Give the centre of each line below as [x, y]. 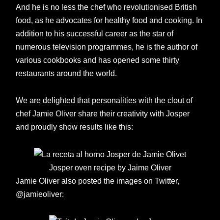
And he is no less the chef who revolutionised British [107, 7]
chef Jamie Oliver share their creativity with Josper [103, 114]
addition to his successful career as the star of [95, 33]
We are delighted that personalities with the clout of [104, 100]
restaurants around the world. [67, 73]
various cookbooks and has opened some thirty [98, 60]
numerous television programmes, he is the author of [107, 46]
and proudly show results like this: [75, 127]
